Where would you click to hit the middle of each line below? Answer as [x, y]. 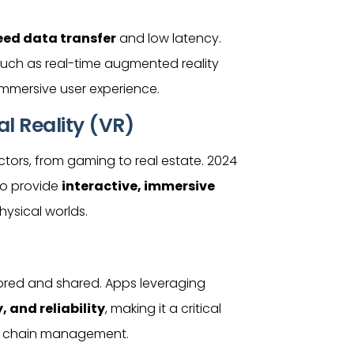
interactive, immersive [138, 186]
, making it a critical [163, 309]
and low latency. [169, 38]
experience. [123, 89]
